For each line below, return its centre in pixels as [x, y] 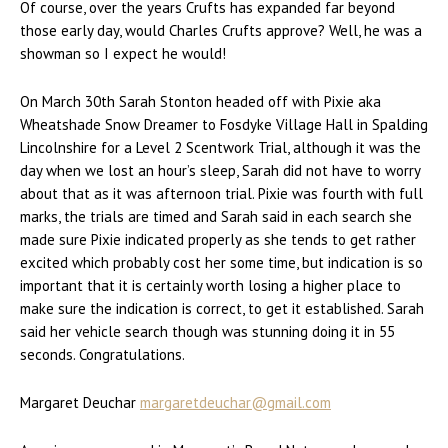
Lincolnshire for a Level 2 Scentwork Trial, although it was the [220, 148]
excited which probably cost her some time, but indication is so [221, 263]
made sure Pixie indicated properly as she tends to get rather [218, 240]
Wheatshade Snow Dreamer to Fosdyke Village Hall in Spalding [224, 125]
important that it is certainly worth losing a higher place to [210, 286]
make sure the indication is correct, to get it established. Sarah [222, 309]
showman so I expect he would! [123, 54]
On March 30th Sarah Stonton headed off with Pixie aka [200, 102]
